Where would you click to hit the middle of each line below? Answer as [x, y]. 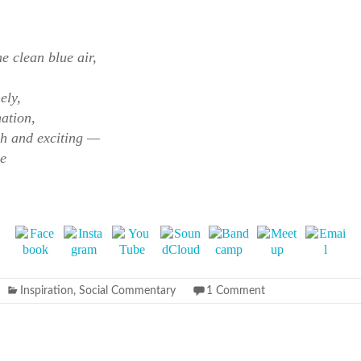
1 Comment [236, 291]
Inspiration [47, 291]
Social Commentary [127, 291]
